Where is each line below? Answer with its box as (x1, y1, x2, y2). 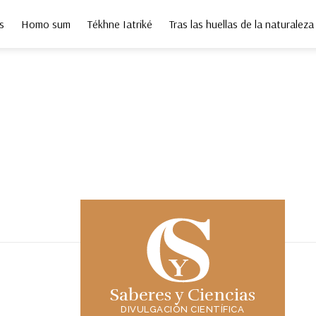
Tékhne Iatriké (87, 17, 152, 31)
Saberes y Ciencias (109, 284, 255, 305)
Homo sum (21, 17, 71, 31)
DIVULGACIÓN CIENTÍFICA (121, 303, 245, 315)
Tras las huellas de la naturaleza (169, 17, 314, 31)
